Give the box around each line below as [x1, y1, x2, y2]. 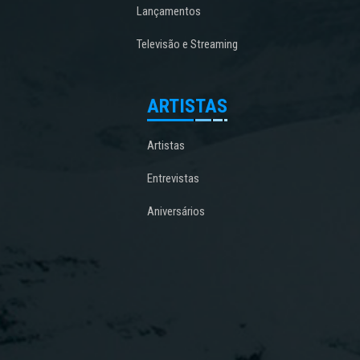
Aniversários [147, 204, 206, 219]
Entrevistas [147, 171, 200, 186]
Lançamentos [137, 4, 202, 19]
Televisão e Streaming [137, 37, 239, 52]
